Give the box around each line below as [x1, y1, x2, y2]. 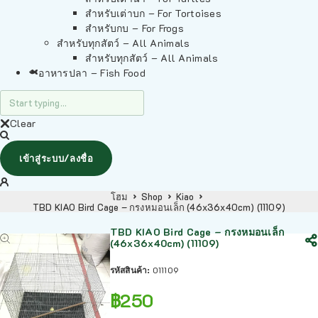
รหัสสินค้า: [109, 264, 153, 275]
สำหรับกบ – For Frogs [85, 21, 185, 35]
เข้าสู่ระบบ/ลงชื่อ [19, 152, 94, 164]
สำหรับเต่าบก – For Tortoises [85, 6, 221, 20]
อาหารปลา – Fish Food [38, 66, 146, 79]
